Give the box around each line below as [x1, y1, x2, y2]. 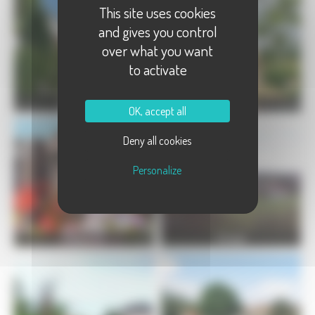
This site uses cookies [99, 2, 216, 22]
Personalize [133, 162, 182, 177]
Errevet [217, 232, 245, 245]
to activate [128, 59, 187, 79]
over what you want [102, 40, 213, 60]
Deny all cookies [123, 133, 192, 148]
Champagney [59, 98, 109, 110]
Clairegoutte [208, 98, 254, 110]
